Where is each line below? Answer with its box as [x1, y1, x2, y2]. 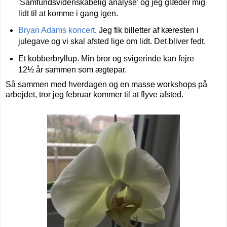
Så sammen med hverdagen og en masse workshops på [6, 80, 207, 89]
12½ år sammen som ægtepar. [18, 65, 129, 74]
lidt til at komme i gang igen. [18, 9, 120, 18]
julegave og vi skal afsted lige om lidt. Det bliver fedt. [18, 37, 206, 46]
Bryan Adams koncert [18, 26, 95, 35]
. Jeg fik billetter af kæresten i [94, 26, 199, 35]
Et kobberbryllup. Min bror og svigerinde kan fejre [18, 54, 194, 63]
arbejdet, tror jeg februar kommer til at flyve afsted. [6, 90, 183, 99]
